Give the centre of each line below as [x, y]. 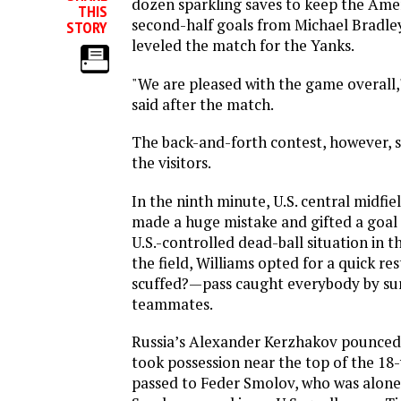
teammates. [172, 303]
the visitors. [171, 162]
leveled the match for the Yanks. [243, 45]
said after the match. [203, 104]
